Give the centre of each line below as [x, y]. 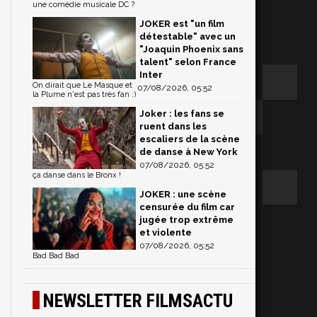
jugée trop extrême [186, 220]
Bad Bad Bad [56, 256]
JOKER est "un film [182, 24]
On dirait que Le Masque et [82, 85]
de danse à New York [189, 152]
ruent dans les [173, 126]
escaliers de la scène [190, 139]
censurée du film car [187, 207]
